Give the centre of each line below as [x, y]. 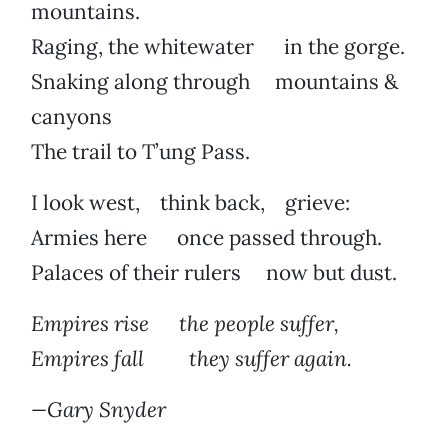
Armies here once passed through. [206, 238]
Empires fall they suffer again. [191, 359]
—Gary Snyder [98, 410]
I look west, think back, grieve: [190, 203]
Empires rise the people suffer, [185, 324]
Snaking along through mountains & [214, 82]
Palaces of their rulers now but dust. [214, 273]
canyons [71, 117]
